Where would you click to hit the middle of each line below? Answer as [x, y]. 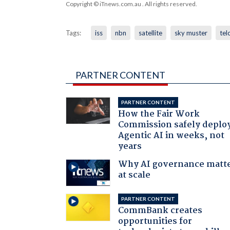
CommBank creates [160, 211]
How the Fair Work [159, 114]
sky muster [191, 33]
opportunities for [155, 222]
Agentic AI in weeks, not [171, 136]
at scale [135, 175]
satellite [150, 33]
